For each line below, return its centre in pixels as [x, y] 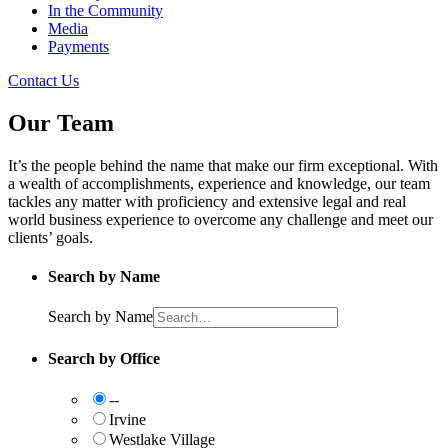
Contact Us [43, 80]
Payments [78, 46]
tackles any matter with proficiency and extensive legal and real [207, 201]
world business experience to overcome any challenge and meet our [220, 219]
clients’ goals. [50, 237]
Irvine [127, 419]
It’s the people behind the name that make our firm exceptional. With [223, 165]
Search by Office [104, 358]
